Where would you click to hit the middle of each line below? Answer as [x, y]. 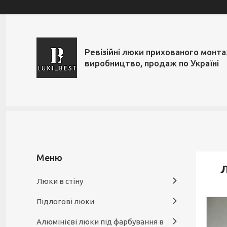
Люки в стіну [60, 181]
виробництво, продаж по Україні [152, 63]
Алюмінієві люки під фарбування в [100, 222]
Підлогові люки [65, 201]
